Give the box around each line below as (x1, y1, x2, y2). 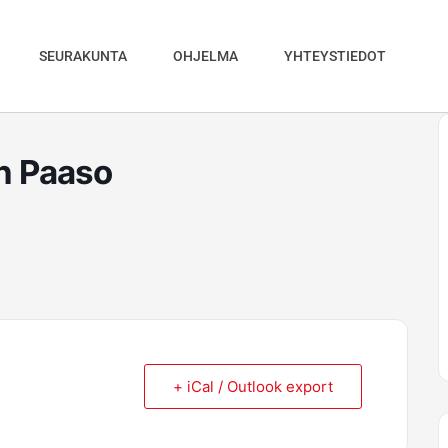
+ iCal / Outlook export (173, 377, 333, 396)
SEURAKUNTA (39, 48, 128, 64)
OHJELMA (173, 48, 239, 64)
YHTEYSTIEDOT (284, 48, 387, 64)
